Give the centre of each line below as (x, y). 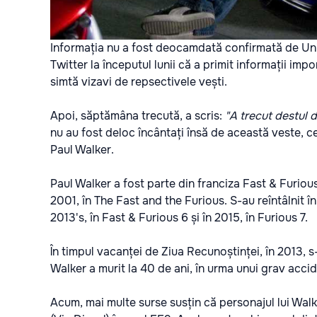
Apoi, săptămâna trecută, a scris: (138, 115)
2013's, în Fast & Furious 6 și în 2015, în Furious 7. (180, 217)
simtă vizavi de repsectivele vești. (142, 81)
